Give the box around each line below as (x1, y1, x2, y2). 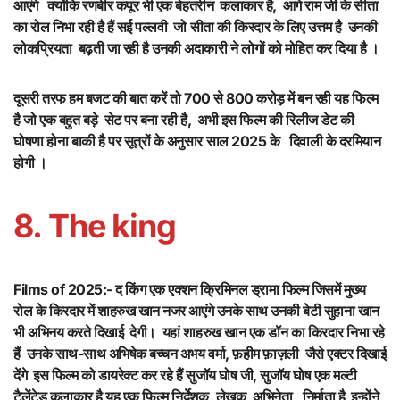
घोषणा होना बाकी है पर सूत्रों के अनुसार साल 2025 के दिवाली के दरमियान (13, 132, 381, 151)
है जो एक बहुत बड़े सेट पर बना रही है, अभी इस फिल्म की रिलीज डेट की (13, 111, 354, 129)
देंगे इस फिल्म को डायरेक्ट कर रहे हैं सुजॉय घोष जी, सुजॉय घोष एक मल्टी (13, 366, 358, 385)
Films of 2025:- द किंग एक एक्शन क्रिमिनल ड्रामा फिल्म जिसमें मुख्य (13, 280, 366, 299)
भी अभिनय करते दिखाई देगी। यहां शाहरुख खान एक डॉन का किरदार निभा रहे (13, 323, 385, 342)
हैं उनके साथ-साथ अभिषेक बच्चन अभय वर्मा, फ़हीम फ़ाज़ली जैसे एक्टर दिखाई (13, 345, 387, 363)
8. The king (13, 206, 177, 246)
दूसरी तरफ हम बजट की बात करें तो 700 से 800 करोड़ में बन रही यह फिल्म (13, 89, 379, 108)
